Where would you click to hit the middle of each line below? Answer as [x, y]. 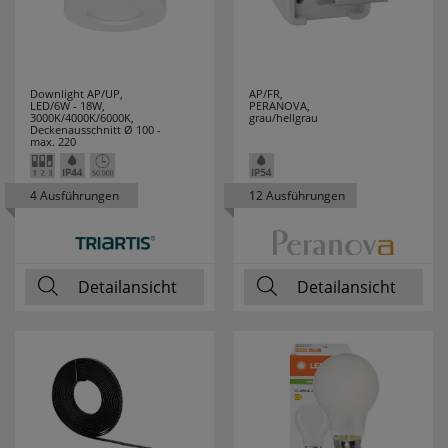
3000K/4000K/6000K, [82, 117]
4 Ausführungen [74, 195]
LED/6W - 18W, [67, 105]
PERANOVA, [279, 105]
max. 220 [53, 141]
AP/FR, [266, 93]
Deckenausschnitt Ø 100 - [95, 129]
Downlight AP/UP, [76, 93]
